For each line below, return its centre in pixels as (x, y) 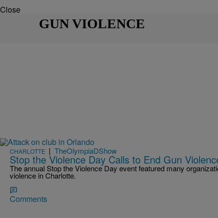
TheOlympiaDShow (86, 151)
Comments (28, 199)
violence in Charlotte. (43, 176)
